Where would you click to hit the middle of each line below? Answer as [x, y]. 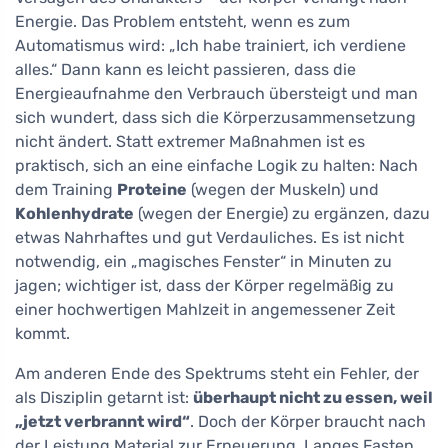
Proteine [152, 190]
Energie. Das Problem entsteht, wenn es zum [182, 22]
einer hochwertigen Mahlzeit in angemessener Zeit [205, 310]
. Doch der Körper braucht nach [308, 422]
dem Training [66, 190]
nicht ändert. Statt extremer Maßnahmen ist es [190, 142]
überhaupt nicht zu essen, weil [313, 398]
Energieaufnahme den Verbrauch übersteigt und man [216, 94]
